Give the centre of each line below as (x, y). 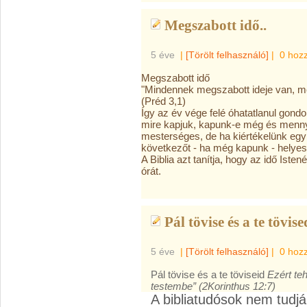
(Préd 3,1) (163, 101)
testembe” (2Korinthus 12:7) (213, 286)
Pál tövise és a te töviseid (209, 274)
